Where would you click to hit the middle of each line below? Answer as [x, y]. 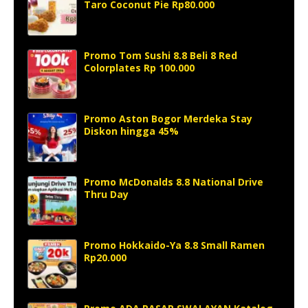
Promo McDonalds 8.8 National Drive [174, 181]
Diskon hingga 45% [131, 131]
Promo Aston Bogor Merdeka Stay [168, 118]
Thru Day [106, 194]
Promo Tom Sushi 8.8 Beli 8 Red [161, 55]
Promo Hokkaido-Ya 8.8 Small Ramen [174, 245]
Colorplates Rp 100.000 [139, 67]
